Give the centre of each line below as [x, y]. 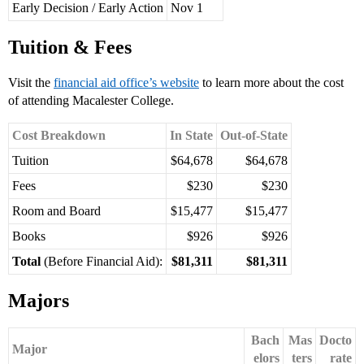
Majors [39, 301]
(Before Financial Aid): [102, 262]
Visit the [31, 83]
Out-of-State [254, 136]
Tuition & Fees [70, 48]
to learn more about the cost [271, 83]
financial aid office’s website [126, 83]
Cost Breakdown [59, 136]
